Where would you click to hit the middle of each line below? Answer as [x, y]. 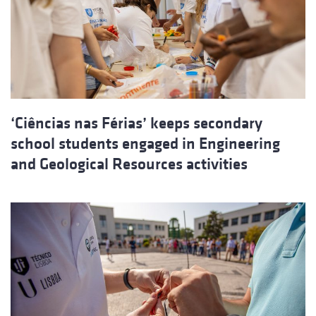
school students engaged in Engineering [145, 144]
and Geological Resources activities [129, 164]
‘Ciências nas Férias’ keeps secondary [136, 123]
